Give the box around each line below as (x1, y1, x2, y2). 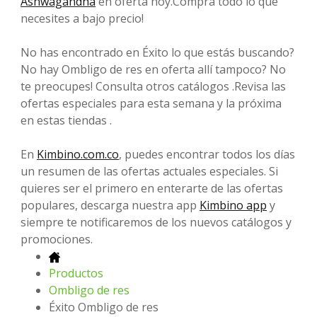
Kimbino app (200, 197, 267, 213)
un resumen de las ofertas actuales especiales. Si (21, 163, 278, 179)
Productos (49, 265, 103, 281)
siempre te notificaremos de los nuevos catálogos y (21, 214, 292, 230)
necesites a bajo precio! (21, 10, 144, 26)
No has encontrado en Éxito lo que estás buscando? (21, 44, 294, 60)
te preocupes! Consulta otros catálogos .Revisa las (21, 78, 286, 94)
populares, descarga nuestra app (21, 197, 200, 213)
